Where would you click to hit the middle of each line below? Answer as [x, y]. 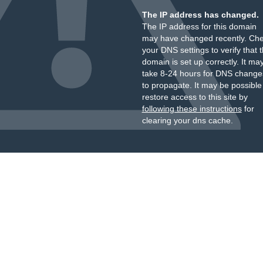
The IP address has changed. [200, 15]
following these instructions [192, 109]
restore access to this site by [195, 97]
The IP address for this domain [199, 26]
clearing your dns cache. [187, 120]
